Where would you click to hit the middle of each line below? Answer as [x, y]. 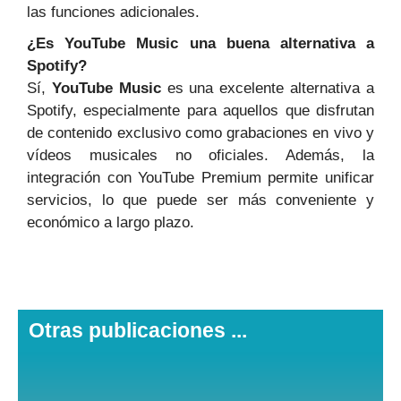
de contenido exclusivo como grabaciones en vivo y [200, 133]
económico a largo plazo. [111, 223]
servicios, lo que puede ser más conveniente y [200, 200]
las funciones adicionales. [113, 13]
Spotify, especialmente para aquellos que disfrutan [200, 111]
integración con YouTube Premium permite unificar [200, 178]
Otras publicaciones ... [138, 331]
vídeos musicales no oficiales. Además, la [200, 156]
